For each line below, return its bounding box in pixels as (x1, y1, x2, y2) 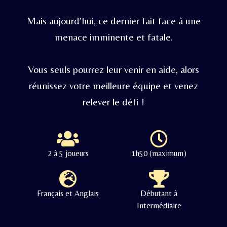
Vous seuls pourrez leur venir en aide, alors (28, 63, 199, 75)
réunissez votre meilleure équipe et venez (29, 79, 198, 91)
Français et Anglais (37, 188, 99, 198)
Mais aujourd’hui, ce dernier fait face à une (26, 14, 201, 26)
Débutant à (140, 188, 178, 198)
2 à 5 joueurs (47, 148, 89, 158)
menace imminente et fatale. (54, 30, 173, 43)
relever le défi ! (83, 95, 144, 107)
